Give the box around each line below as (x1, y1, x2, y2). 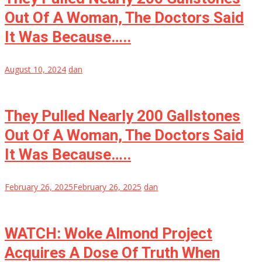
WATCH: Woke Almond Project (5, 225, 212, 243)
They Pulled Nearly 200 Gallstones (5, 107, 240, 125)
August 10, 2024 (5, 64, 66, 75)
